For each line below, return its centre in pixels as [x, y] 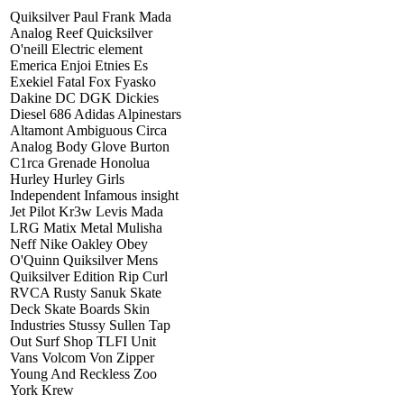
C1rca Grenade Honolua [80, 162]
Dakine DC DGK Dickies [84, 97]
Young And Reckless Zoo [83, 373]
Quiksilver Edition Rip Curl [89, 276]
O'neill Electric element [76, 49]
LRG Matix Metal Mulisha [86, 227]
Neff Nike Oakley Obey [79, 243]
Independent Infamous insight [94, 195]
